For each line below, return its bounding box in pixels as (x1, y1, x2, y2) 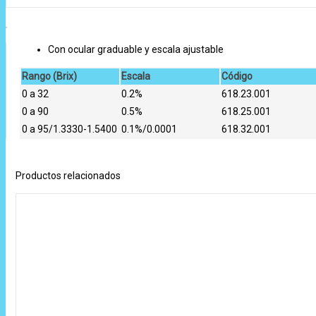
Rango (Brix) (21, 71, 77, 82)
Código (221, 71, 253, 82)
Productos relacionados (16, 170, 121, 181)
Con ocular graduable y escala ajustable (47, 44, 224, 55)
